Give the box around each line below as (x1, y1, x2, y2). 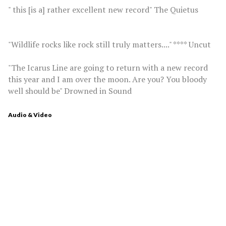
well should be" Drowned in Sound (8, 85, 132, 96)
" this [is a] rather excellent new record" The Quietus (8, 4, 198, 15)
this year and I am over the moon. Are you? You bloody (8, 73, 207, 85)
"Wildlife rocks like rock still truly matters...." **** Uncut (8, 38, 211, 50)
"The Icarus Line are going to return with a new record (8, 62, 208, 73)
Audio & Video (8, 110, 52, 119)
